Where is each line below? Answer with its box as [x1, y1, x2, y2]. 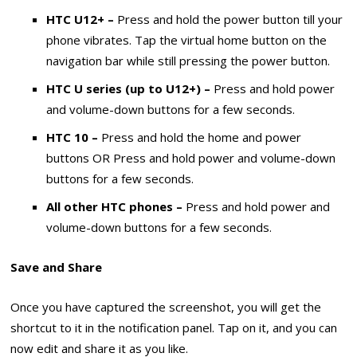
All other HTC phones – [46, 198, 186, 214]
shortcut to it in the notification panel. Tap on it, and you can [10, 320, 338, 336]
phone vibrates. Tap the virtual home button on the [46, 31, 328, 48]
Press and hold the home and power [101, 128, 302, 145]
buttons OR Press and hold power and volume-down [46, 149, 336, 166]
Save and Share [10, 258, 103, 275]
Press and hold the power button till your [117, 10, 343, 27]
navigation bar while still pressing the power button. [46, 52, 331, 69]
